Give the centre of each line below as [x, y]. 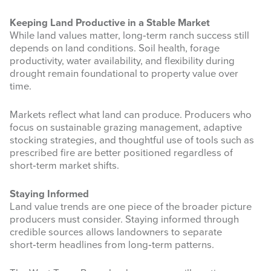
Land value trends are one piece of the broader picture [131, 207]
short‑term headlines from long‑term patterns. [112, 245]
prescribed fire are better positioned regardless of [121, 153]
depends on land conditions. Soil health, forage [115, 49]
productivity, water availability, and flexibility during [122, 61]
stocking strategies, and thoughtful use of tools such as [132, 141]
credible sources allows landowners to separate [116, 233]
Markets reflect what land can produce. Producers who [131, 115]
